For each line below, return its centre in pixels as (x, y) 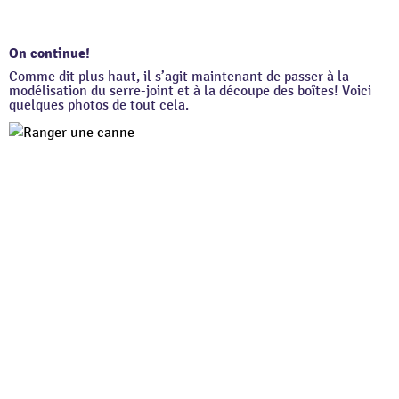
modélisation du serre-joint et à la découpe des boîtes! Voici (190, 91)
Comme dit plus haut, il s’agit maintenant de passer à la (179, 77)
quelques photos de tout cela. (99, 106)
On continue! (49, 54)
